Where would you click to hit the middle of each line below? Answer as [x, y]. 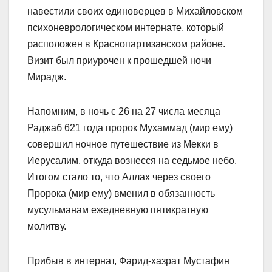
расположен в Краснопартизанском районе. [126, 44]
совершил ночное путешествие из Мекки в [123, 144]
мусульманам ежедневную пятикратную [118, 210]
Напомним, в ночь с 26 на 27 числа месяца [124, 112]
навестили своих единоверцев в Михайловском [135, 12]
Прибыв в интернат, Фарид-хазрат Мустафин [128, 261]
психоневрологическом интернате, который [126, 28]
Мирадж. [47, 77]
